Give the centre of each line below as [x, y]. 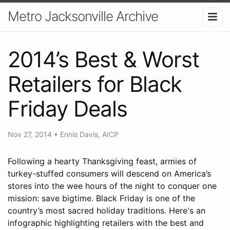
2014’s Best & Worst [103, 59]
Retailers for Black [95, 84]
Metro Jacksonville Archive [83, 16]
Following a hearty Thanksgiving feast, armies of [102, 161]
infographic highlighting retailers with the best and [106, 223]
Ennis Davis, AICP [89, 134]
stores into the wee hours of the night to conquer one [112, 186]
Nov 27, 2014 [31, 134]
